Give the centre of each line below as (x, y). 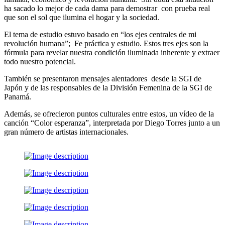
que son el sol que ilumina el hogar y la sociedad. (82, 17)
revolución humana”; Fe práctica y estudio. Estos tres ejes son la (106, 43)
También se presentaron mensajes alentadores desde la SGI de (103, 78)
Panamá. (18, 96)
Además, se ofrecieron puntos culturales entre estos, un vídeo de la (109, 114)
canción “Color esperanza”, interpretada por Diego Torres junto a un (112, 123)
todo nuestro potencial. (40, 61)
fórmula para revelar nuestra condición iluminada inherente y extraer (112, 52)
